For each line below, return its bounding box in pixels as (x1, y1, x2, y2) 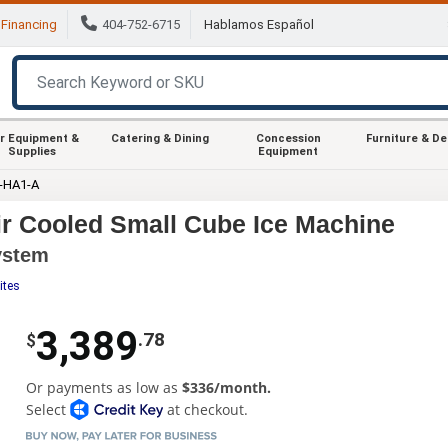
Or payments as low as (25, 377, 182, 397)
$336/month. (181, 377, 271, 397)
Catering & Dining (111, 131, 209, 145)
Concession (255, 131, 321, 145)
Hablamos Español (204, 17, 314, 33)
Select (25, 399, 70, 419)
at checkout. (163, 399, 249, 419)
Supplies (8, 144, 56, 158)
